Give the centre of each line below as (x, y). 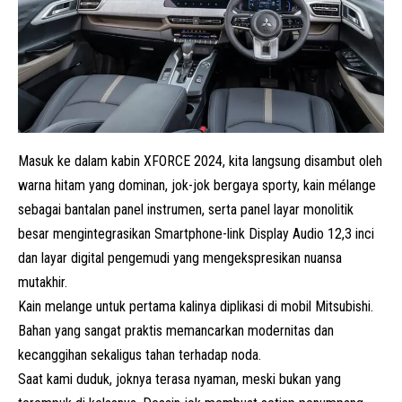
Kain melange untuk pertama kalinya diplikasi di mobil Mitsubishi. (196, 306)
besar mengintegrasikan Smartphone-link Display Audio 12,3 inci (196, 233)
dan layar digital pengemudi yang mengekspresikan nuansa (180, 258)
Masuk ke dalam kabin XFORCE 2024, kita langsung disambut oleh (200, 161)
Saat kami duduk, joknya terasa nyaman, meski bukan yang (179, 379)
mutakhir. (43, 282)
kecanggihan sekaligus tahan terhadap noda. (140, 354)
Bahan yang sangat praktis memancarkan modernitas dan (176, 330)
